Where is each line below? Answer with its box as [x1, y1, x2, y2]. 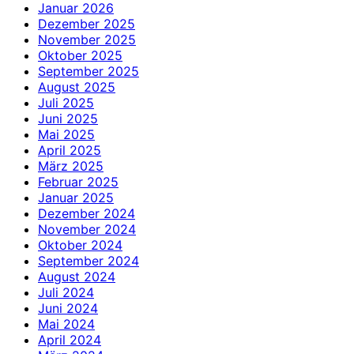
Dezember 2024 [38, 205, 135, 222]
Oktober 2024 [38, 237, 122, 254]
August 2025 [38, 79, 115, 96]
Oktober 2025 [38, 47, 122, 64]
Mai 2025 [38, 126, 95, 143]
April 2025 [38, 142, 101, 159]
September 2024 [38, 253, 139, 269]
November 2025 [38, 32, 136, 48]
